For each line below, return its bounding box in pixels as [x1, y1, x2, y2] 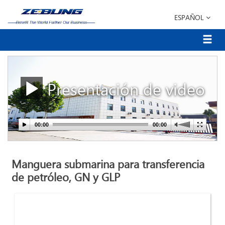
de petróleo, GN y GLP [12, 171, 121, 186]
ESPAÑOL [174, 14, 206, 23]
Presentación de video [42, 80, 205, 101]
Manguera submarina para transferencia [12, 158, 205, 173]
